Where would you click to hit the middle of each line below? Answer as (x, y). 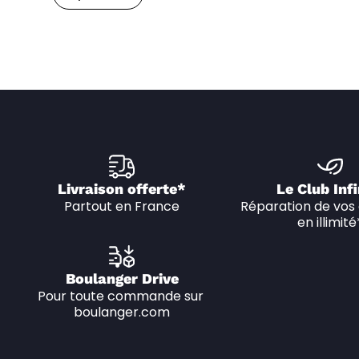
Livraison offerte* (122, 189)
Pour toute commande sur (120, 296)
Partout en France (122, 206)
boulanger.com (122, 312)
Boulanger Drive (122, 278)
